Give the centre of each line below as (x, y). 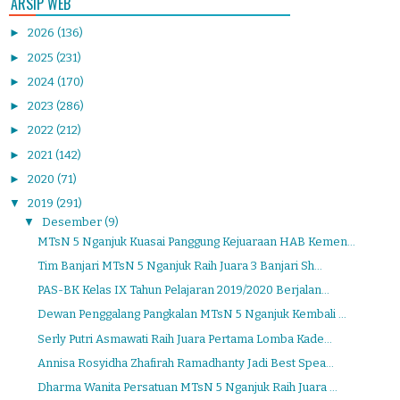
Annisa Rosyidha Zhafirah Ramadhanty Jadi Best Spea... (186, 362)
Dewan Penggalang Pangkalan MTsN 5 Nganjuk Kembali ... (192, 314)
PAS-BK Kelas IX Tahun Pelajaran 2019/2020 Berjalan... (184, 290)
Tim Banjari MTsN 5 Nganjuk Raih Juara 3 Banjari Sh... (180, 265)
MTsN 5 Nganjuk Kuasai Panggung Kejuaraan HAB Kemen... (197, 241)
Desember (73, 222)
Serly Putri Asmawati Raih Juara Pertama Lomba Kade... (185, 338)
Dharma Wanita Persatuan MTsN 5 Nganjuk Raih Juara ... (188, 387)
